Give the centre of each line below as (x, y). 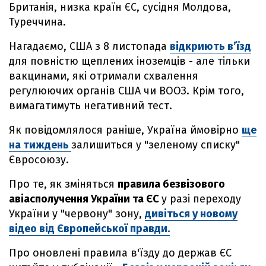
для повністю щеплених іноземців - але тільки (129, 61)
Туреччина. (37, 22)
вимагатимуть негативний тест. (91, 106)
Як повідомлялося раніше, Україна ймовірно (125, 130)
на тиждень (40, 145)
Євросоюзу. (39, 160)
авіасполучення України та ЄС (85, 199)
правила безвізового (171, 184)
